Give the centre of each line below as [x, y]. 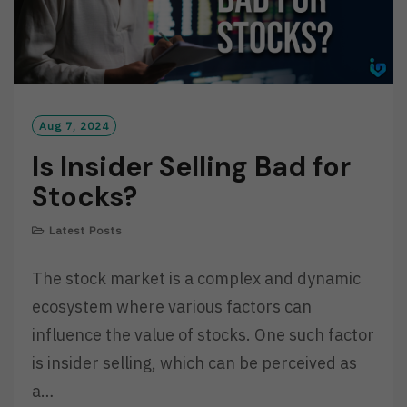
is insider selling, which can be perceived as [194, 363]
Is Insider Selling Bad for [191, 167]
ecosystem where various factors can [172, 307]
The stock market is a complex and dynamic [196, 279]
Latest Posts [86, 231]
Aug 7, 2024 [74, 126]
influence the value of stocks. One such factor [203, 335]
